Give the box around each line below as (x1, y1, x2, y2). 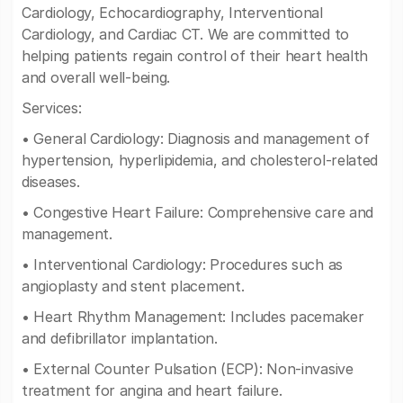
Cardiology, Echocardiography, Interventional (22, 4, 323, 22)
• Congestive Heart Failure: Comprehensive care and (22, 203, 374, 221)
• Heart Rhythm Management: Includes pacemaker (22, 308, 364, 326)
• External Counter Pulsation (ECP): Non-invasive (22, 360, 354, 378)
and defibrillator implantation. (22, 329, 218, 347)
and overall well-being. (22, 68, 171, 86)
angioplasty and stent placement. (22, 277, 245, 295)
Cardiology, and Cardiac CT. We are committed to (22, 25, 349, 43)
